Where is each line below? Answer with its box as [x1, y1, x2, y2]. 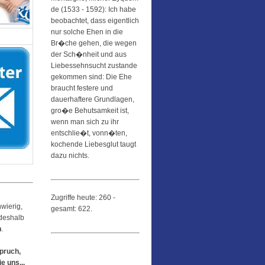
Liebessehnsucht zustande [51, 62, 137, 70]
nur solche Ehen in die [51, 28, 123, 36]
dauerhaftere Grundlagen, [51, 95, 134, 104]
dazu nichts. [51, 151, 89, 160]
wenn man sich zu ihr [51, 118, 119, 126]
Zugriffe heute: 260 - [51, 193, 115, 202]
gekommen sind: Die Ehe [51, 73, 132, 81]
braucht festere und [51, 84, 113, 92]
